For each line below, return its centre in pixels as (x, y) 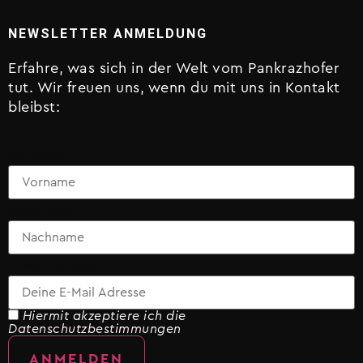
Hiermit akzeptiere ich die (104, 316)
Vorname (36, 156)
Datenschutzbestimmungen (95, 329)
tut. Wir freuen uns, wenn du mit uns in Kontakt (174, 87)
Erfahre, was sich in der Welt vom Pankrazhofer (174, 68)
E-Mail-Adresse (55, 266)
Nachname (41, 211)
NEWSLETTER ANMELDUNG (108, 33)
